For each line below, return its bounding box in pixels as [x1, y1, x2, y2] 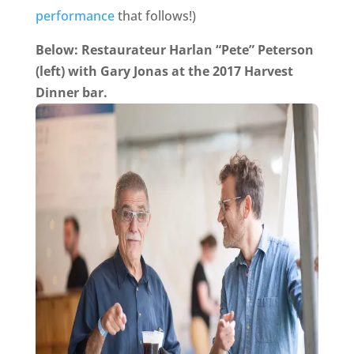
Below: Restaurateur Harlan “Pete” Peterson [35, 41, 314, 59]
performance [35, 7, 115, 25]
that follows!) [114, 7, 196, 25]
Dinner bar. [35, 84, 107, 102]
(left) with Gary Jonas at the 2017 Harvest [35, 62, 293, 81]
